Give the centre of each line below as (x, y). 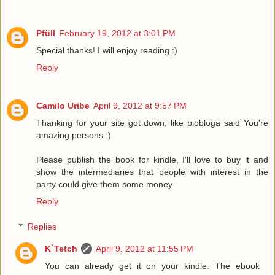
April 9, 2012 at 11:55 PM (145, 249)
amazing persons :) (74, 135)
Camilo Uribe (63, 105)
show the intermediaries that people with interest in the (152, 172)
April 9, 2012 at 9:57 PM (140, 105)
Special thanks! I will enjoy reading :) (107, 50)
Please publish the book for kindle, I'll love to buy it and (152, 159)
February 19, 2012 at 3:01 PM (117, 33)
